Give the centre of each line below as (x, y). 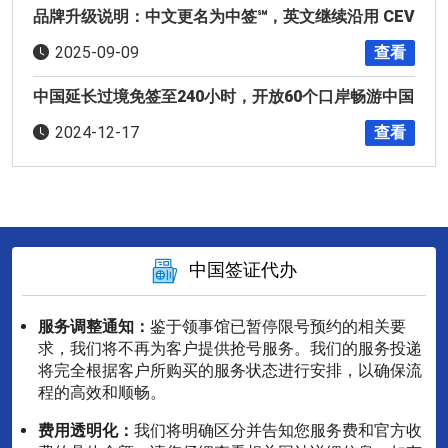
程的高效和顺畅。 (102, 392)
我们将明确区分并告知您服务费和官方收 (278, 430)
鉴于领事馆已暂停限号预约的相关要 (278, 326)
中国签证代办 (243, 269)
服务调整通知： (94, 326)
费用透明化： (86, 430)
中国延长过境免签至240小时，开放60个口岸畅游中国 (223, 96)
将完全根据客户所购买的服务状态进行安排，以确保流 (230, 370)
